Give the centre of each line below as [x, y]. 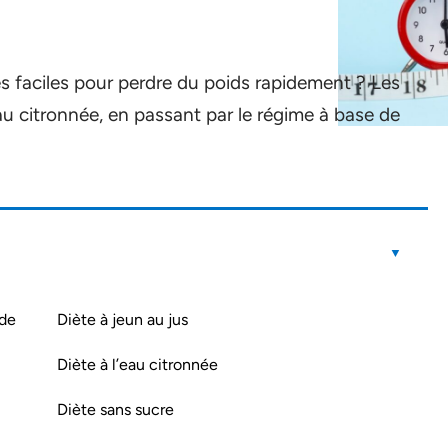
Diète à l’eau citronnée [137, 364]
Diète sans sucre [115, 409]
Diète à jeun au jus [122, 319]
